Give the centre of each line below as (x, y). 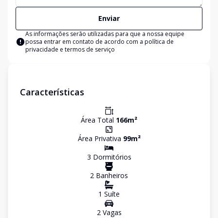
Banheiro (109, 175)
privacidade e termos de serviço (70, 49)
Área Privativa (100, 138)
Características (52, 92)
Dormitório (109, 157)
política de (159, 42)
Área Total (98, 120)
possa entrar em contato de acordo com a (85, 42)
